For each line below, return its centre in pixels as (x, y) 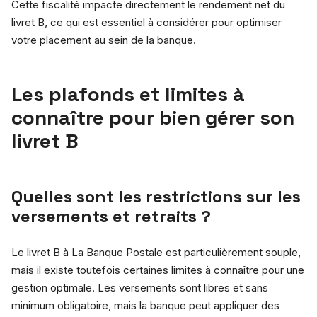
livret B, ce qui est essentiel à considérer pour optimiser (146, 22)
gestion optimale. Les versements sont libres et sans (140, 287)
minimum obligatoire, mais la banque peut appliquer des (145, 305)
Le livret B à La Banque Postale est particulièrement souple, (156, 252)
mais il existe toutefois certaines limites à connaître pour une (158, 270)
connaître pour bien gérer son (153, 117)
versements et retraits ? (111, 216)
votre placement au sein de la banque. (104, 40)
